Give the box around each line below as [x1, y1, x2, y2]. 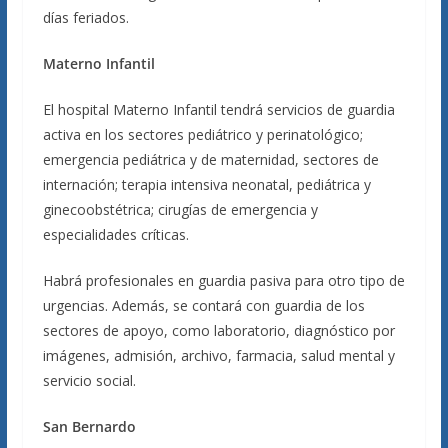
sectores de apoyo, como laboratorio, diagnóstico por [42, 321, 395, 340]
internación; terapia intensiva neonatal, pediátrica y [42, 175, 371, 194]
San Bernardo [42, 417, 136, 436]
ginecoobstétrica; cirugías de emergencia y [42, 200, 318, 219]
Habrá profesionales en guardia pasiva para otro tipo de [42, 271, 405, 290]
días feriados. [42, 8, 129, 27]
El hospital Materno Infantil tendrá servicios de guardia [42, 100, 395, 119]
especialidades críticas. [42, 225, 189, 244]
